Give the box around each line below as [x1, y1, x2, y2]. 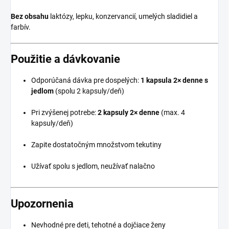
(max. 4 [159, 108, 185, 117]
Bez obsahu [11, 12, 49, 20]
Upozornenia [11, 197, 74, 210]
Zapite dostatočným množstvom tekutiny [31, 141, 162, 149]
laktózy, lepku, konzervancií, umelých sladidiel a [49, 12, 198, 20]
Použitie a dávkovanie [11, 53, 120, 66]
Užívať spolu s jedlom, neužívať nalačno [31, 162, 155, 171]
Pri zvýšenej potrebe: [31, 108, 98, 117]
